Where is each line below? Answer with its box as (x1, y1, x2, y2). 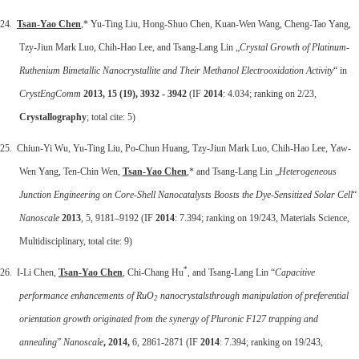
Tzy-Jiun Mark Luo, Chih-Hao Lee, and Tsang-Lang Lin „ (19, 41, 240, 53)
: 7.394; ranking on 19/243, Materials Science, (175, 212, 349, 224)
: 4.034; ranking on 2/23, (223, 87, 317, 99)
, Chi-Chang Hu (123, 266, 184, 278)
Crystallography (19, 111, 87, 123)
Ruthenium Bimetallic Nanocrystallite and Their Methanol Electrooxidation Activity (19, 64, 333, 76)
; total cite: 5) (87, 111, 135, 123)
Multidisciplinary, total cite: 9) (19, 235, 132, 247)
